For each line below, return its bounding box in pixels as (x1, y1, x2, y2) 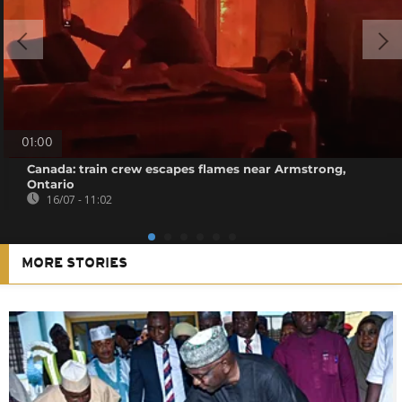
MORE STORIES (22, 256, 127, 271)
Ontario (27, 176, 75, 191)
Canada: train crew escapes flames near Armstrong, (27, 161, 346, 176)
